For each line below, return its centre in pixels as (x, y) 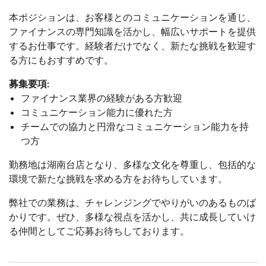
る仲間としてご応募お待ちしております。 (99, 230)
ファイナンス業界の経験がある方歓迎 (102, 97)
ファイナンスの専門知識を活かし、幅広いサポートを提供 (132, 31)
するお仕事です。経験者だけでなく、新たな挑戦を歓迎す (132, 45)
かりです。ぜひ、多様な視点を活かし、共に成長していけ (132, 216)
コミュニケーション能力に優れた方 (97, 112)
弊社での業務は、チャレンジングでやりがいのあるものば (132, 202)
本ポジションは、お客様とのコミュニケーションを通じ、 (132, 17)
